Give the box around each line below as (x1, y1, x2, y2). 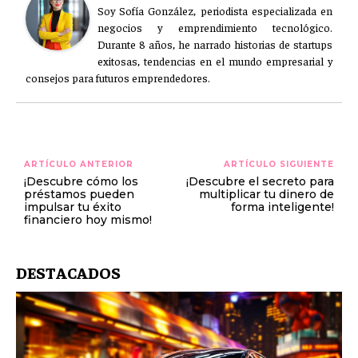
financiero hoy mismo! (24, 213, 152, 227)
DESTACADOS (16, 262, 121, 282)
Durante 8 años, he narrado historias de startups (97, 37, 332, 51)
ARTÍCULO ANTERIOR (24, 159, 133, 169)
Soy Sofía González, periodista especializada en (97, 3, 332, 18)
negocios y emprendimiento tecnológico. (97, 20, 332, 34)
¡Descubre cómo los (24, 174, 138, 189)
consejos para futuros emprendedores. (26, 70, 210, 85)
